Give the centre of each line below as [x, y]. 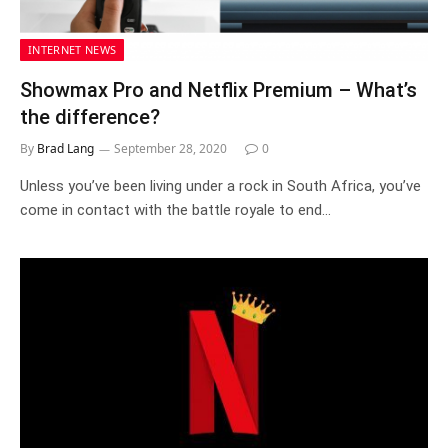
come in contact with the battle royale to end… [175, 209]
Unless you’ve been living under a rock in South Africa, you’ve [220, 185]
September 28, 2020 [170, 148]
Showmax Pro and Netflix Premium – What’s [218, 89]
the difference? [90, 116]
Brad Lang [65, 148]
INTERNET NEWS [72, 49]
